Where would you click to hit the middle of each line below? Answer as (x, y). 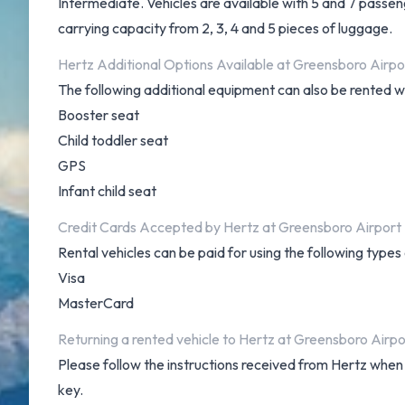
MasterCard (96, 303)
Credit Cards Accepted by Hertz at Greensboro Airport (230, 227)
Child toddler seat (113, 140)
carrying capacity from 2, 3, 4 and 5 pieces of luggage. (225, 28)
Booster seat (99, 115)
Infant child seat (107, 191)
